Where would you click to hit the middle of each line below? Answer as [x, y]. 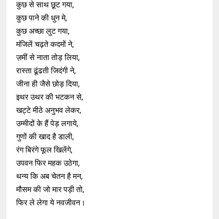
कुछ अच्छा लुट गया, [43, 31]
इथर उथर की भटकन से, [50, 97]
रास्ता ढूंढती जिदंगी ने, [46, 71]
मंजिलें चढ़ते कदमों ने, [45, 44]
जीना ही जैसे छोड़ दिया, [48, 84]
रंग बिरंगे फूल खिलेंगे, [44, 150]
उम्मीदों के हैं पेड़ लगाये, [47, 124]
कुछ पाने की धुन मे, [42, 18]
